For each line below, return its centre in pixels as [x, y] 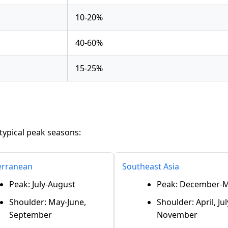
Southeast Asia [151, 166]
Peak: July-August [42, 184]
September [31, 215]
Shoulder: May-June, [48, 202]
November [177, 215]
